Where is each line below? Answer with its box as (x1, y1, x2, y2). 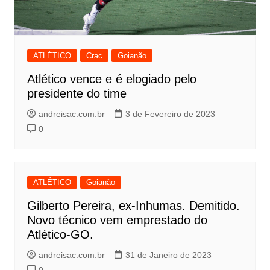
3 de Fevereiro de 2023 (125, 109, 215, 119)
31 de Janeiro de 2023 (125, 250, 212, 260)
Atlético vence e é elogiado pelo (27, 72, 196, 86)
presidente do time (27, 87, 127, 101)
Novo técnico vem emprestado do (27, 213, 207, 227)
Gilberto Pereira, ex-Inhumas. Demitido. (27, 199, 240, 213)
